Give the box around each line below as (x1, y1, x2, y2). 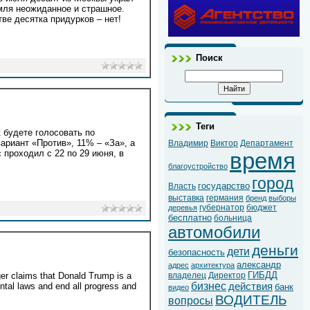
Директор (208, 271, 246, 281)
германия (206, 193, 244, 203)
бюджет (246, 203, 277, 213)
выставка (168, 193, 204, 203)
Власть (168, 181, 196, 192)
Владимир (168, 138, 208, 149)
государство (198, 181, 250, 192)
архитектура (191, 261, 235, 270)
